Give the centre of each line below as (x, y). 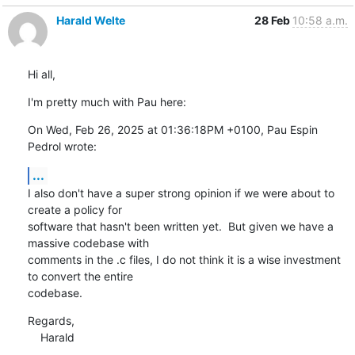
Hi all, (41, 74)
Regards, (51, 320)
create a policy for (74, 209)
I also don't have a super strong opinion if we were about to (181, 193)
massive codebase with (88, 242)
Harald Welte (90, 20)
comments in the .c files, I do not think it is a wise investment (184, 259)
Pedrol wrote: (62, 146)
